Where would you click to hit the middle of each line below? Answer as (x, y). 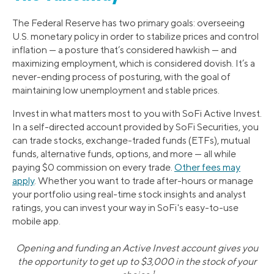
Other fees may (207, 168)
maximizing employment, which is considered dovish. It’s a (134, 64)
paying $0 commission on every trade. (93, 168)
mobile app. (36, 221)
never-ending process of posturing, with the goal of (121, 77)
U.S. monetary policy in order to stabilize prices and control (135, 37)
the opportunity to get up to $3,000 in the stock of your (137, 262)
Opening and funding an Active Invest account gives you (137, 248)
